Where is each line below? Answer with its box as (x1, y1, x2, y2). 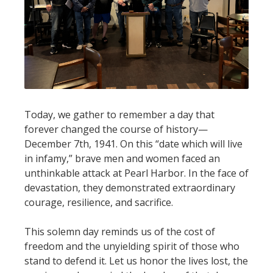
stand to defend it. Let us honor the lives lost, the (24, 253, 248, 268)
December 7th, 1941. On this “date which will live (24, 136, 243, 151)
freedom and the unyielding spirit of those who (24, 239, 239, 253)
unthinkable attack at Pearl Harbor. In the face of (24, 166, 249, 180)
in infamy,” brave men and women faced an (24, 151, 220, 165)
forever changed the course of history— (24, 122, 208, 136)
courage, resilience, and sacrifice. (24, 195, 173, 209)
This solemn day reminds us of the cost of (24, 224, 215, 238)
